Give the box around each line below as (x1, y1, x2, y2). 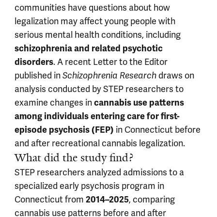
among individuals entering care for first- (15, 111, 180, 122)
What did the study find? (15, 151, 133, 165)
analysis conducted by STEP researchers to (15, 83, 184, 94)
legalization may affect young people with (15, 15, 175, 27)
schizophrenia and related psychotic (15, 43, 163, 54)
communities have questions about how (15, 2, 170, 13)
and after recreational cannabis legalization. (15, 138, 185, 149)
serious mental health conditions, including (15, 29, 181, 40)
